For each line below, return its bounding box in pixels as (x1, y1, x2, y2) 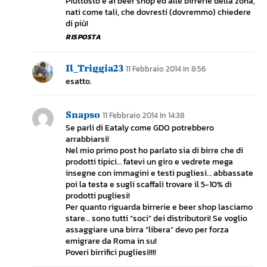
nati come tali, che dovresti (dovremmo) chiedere (66, 6, 251, 19)
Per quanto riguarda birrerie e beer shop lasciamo (66, 201, 253, 214)
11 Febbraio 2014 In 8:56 (126, 63, 206, 75)
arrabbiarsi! (66, 133, 109, 146)
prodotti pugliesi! (66, 190, 130, 203)
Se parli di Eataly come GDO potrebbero (66, 122, 214, 135)
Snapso (66, 108, 100, 120)
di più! (66, 17, 88, 30)
